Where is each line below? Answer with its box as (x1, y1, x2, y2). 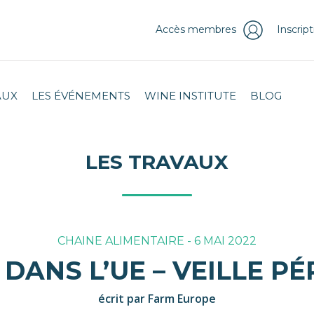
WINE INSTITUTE (144, 89, 236, 102)
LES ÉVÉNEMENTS (32, 89, 130, 102)
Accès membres (156, 22, 236, 36)
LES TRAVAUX (86, 150, 228, 175)
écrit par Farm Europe (98, 291, 216, 307)
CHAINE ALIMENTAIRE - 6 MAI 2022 (57, 234, 257, 248)
